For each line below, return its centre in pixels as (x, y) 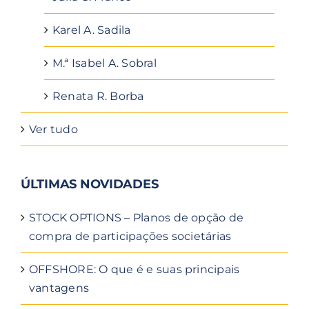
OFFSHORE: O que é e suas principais (134, 270)
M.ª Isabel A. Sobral (104, 63)
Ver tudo (53, 130)
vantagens (59, 288)
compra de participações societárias (130, 237)
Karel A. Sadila (92, 30)
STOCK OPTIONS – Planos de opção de (137, 218)
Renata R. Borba (98, 97)
